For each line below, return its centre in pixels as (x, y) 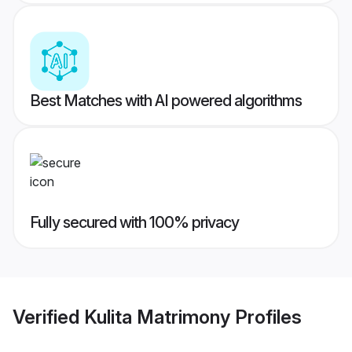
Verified (48, 317)
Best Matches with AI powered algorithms (166, 101)
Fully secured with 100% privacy (134, 223)
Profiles (266, 317)
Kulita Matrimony (157, 317)
